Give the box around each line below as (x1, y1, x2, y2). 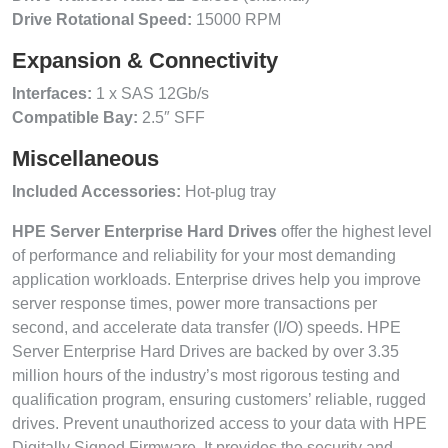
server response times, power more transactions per (12, 294, 377, 312)
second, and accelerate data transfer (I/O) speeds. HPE (12, 318, 401, 336)
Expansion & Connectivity (12, 47, 278, 73)
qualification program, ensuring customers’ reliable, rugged (12, 390, 426, 408)
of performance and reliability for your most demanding (12, 246, 396, 264)
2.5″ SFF (138, 108, 205, 126)
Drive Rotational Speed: (12, 10, 192, 28)
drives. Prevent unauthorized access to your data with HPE (12, 414, 427, 432)
